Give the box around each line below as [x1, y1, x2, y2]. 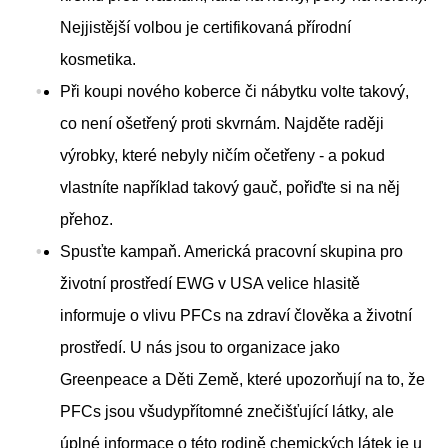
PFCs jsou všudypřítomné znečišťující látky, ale [60, 403, 394, 421]
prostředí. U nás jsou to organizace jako [60, 339, 340, 357]
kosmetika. [60, 51, 136, 69]
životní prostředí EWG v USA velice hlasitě [60, 275, 360, 293]
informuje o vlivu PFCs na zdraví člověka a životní [60, 307, 412, 325]
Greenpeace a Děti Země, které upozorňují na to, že [60, 371, 425, 389]
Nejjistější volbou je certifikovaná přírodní [60, 19, 351, 37]
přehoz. [60, 211, 113, 229]
